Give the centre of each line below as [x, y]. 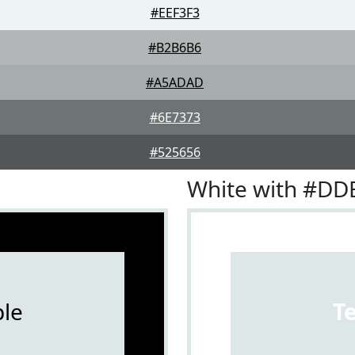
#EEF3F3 [175, 13]
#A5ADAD [175, 82]
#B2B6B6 [175, 48]
